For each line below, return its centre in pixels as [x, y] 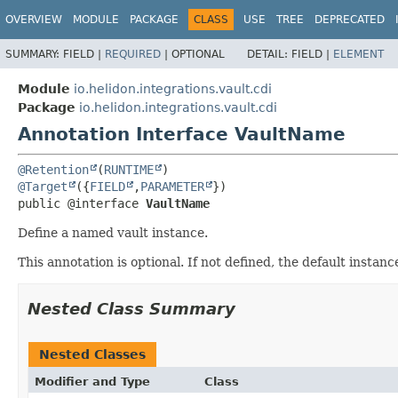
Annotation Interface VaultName [182, 134]
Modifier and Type [92, 381]
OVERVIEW [34, 20]
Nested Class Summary [131, 308]
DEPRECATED [350, 20]
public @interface [82, 203]
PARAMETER [172, 186]
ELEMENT [358, 54]
